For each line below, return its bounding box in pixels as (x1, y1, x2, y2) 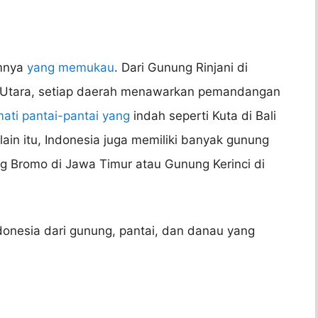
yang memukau (27, 60, 114, 75)
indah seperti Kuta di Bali (130, 109, 276, 124)
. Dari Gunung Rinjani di (114, 60, 248, 75)
